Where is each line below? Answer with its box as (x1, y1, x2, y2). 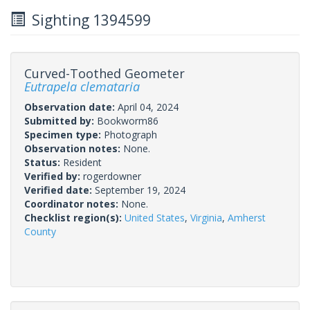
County (24, 224, 56, 238)
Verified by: (24, 169, 83, 183)
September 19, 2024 (95, 183, 185, 197)
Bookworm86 (97, 113, 158, 127)
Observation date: (24, 100, 118, 113)
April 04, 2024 (118, 100, 179, 113)
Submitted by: (24, 113, 97, 127)
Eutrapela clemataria (24, 77, 140, 95)
